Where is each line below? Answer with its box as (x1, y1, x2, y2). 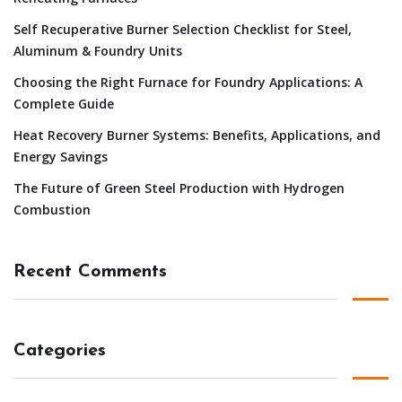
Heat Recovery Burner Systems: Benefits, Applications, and (13, 126, 380, 144)
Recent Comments (13, 262, 167, 281)
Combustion (13, 200, 91, 218)
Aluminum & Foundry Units (13, 41, 182, 59)
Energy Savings (13, 147, 108, 165)
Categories (13, 341, 106, 360)
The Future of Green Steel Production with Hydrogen (13, 179, 345, 197)
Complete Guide (13, 94, 114, 112)
